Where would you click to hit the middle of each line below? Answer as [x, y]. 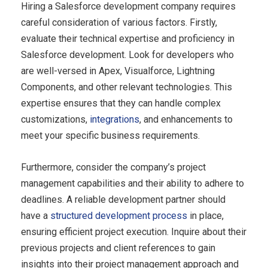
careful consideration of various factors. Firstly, [119, 22]
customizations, [55, 119]
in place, [205, 215]
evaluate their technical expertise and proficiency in [128, 38]
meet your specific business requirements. [110, 135]
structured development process [119, 215]
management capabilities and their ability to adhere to [133, 183]
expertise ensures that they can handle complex [121, 103]
